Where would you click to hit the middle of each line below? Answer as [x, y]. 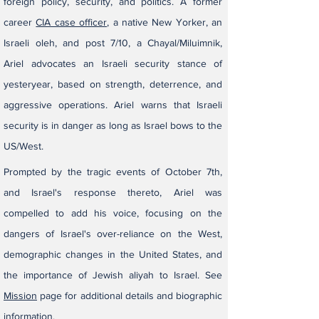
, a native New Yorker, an [164, 22]
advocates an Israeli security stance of [126, 63]
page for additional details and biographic [130, 296]
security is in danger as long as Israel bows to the [113, 125]
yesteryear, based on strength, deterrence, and [113, 84]
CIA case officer [72, 22]
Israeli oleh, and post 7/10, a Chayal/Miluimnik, [113, 43]
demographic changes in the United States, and [113, 254]
